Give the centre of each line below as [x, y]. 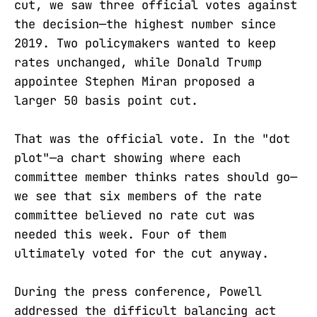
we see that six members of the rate [138, 196]
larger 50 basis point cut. [106, 100]
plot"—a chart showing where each [127, 157]
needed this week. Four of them [120, 234]
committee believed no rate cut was [134, 215]
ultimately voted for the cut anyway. [142, 253]
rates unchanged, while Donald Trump [138, 62]
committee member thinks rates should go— [156, 177]
